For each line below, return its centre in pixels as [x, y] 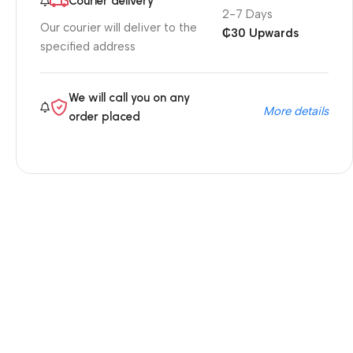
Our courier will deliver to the [119, 28]
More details [296, 111]
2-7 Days [247, 15]
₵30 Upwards [260, 33]
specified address [88, 47]
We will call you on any [129, 98]
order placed [104, 117]
